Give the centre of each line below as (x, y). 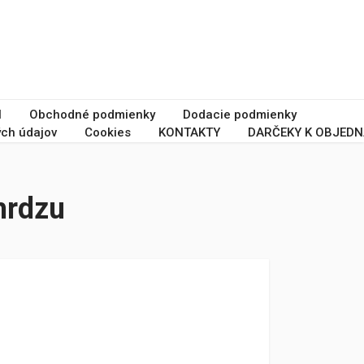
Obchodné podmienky (92, 115)
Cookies (108, 132)
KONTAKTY (189, 132)
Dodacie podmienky (240, 115)
